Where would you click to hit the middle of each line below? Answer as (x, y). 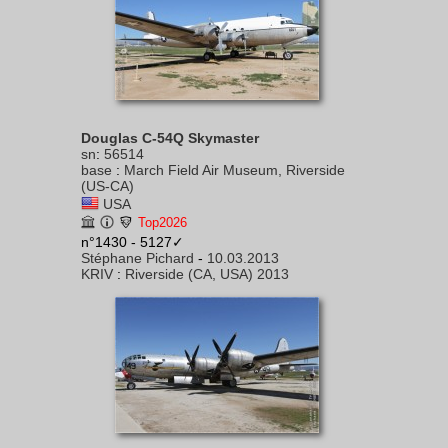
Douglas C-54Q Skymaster (170, 138)
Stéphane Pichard (137, 258)
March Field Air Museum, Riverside (234, 170)
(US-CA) (107, 186)
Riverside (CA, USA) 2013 (207, 274)
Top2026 (162, 222)
